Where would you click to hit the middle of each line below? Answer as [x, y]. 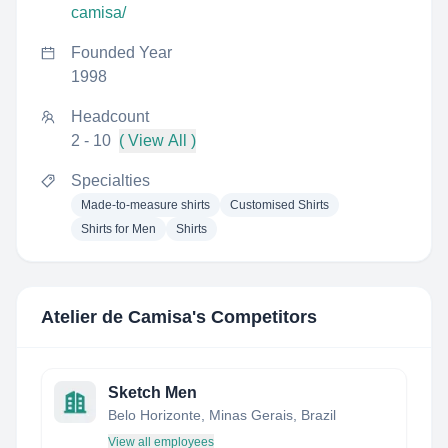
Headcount [110, 116]
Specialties [110, 180]
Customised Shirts [279, 205]
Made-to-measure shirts [145, 205]
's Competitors [254, 317]
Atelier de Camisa [116, 317]
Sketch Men [152, 392]
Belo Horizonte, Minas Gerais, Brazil [222, 415]
